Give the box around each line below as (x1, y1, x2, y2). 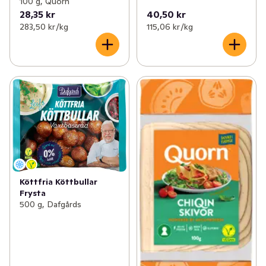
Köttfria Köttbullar (20, 176, 97, 187)
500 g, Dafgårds (20, 198, 81, 210)
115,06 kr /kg (146, 21, 193, 33)
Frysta (20, 187, 46, 198)
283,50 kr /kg (20, 21, 68, 33)
